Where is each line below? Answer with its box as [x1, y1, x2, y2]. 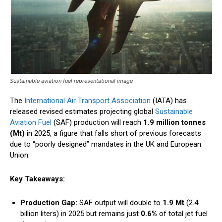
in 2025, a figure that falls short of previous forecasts [25, 129, 201, 138]
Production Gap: [20, 198, 77, 208]
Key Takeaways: [10, 174, 65, 184]
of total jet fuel [157, 209, 208, 219]
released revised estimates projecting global [10, 107, 155, 116]
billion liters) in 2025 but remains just [20, 209, 141, 219]
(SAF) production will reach [52, 118, 143, 127]
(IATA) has [153, 96, 187, 106]
